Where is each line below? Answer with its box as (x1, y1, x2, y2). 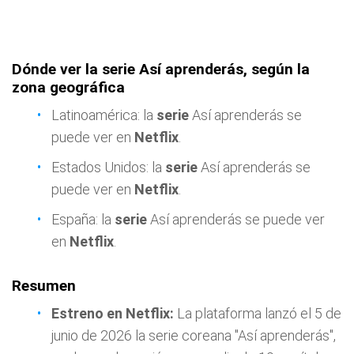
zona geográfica (12, 78, 125, 96)
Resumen (12, 277, 76, 295)
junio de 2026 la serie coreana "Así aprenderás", (51, 327, 336, 344)
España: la (51, 211, 115, 228)
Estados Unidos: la (51, 159, 165, 175)
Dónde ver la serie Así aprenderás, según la (12, 60, 310, 78)
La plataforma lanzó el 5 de (174, 305, 341, 322)
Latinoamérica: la (51, 107, 156, 123)
